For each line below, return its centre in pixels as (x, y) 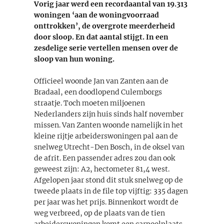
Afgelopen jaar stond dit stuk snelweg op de (108, 180)
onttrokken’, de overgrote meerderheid (104, 26)
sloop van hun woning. (74, 59)
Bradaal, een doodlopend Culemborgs (98, 92)
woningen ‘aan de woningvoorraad (96, 15)
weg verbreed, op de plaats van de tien (99, 213)
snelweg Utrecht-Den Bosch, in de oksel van (109, 147)
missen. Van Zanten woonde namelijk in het (108, 125)
